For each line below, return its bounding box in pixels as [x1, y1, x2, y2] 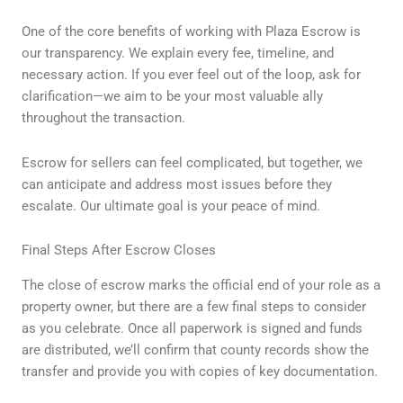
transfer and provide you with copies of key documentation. [22, 363, 378, 380]
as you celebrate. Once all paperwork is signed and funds [22, 319, 363, 336]
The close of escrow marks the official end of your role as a [22, 276, 381, 293]
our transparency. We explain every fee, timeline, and [22, 45, 334, 62]
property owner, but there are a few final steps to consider [22, 298, 366, 315]
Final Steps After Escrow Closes [22, 242, 216, 259]
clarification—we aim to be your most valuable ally [22, 88, 323, 105]
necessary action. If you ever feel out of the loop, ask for [22, 67, 361, 84]
